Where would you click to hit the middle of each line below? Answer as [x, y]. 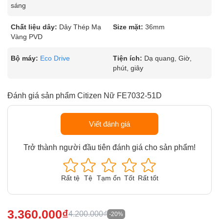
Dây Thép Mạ [80, 27]
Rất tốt [148, 178]
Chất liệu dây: [34, 27]
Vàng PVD [27, 37]
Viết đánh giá [109, 124]
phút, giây [128, 68]
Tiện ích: [128, 58]
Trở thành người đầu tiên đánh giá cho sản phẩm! [109, 147]
